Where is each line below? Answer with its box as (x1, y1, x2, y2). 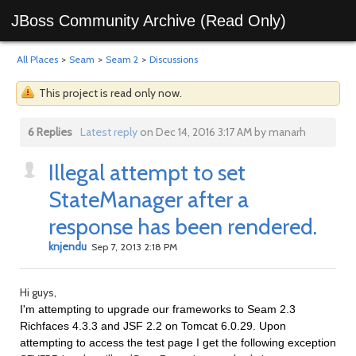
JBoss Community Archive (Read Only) (11, 12, 286, 29)
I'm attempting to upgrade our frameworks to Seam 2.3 (20, 303, 296, 315)
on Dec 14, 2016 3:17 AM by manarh (137, 125, 306, 139)
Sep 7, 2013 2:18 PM (89, 241, 177, 253)
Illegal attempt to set (48, 159, 246, 186)
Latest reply (79, 125, 137, 139)
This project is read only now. (39, 86, 182, 100)
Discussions (149, 53, 198, 65)
